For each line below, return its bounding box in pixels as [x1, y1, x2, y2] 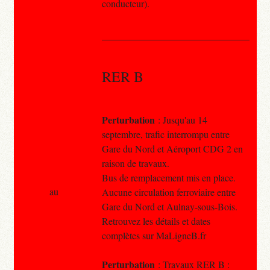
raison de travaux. [101, 156, 169, 169]
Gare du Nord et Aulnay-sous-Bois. [101, 199, 237, 213]
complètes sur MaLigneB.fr [101, 228, 206, 242]
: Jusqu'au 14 [154, 113, 207, 126]
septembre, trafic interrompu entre [101, 127, 230, 140]
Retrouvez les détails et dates [101, 214, 210, 227]
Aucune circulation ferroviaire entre [101, 185, 236, 198]
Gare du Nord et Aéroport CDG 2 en [101, 142, 243, 155]
